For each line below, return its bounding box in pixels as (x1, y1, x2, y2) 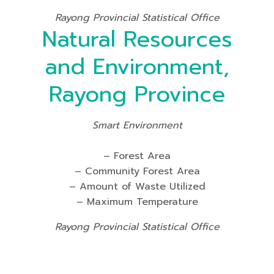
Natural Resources (42, 23, 232, 56)
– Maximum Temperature (76, 194, 198, 209)
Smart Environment (92, 118, 182, 133)
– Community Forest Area (74, 164, 200, 179)
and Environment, (45, 50, 229, 83)
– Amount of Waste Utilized (68, 179, 206, 194)
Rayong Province (49, 78, 225, 111)
